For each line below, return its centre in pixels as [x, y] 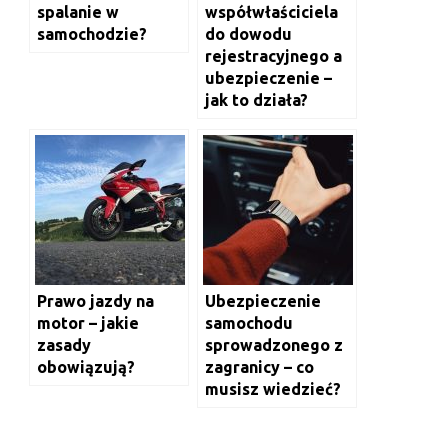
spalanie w [78, 12]
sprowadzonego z [274, 345]
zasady [64, 345]
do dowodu [248, 34]
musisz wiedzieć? [275, 389]
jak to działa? [258, 100]
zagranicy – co [259, 367]
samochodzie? [94, 34]
